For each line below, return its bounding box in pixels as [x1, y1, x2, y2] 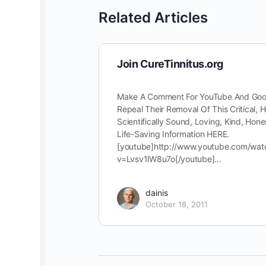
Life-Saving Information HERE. [117, 129, 230, 139]
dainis [145, 188, 168, 198]
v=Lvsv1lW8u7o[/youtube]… [117, 154, 222, 164]
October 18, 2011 [145, 199, 208, 209]
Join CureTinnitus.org [117, 58, 223, 70]
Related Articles [99, 9, 208, 26]
